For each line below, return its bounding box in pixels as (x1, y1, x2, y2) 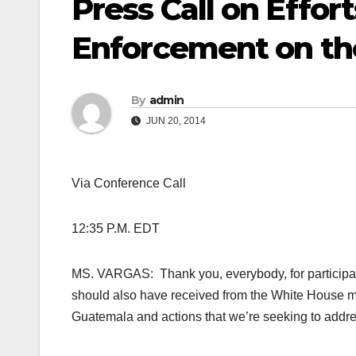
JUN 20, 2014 (144, 115, 206, 127)
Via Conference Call (72, 176, 186, 191)
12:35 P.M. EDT (72, 222, 160, 236)
